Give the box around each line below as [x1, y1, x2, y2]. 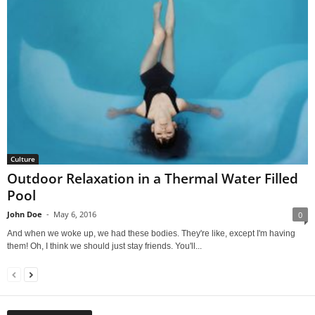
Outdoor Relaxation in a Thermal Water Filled [7, 169, 298, 188]
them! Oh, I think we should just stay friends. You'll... [7, 241, 202, 252]
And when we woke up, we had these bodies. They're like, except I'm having [7, 229, 295, 239]
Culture [11, 154, 35, 165]
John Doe [7, 209, 42, 220]
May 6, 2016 [53, 209, 96, 220]
